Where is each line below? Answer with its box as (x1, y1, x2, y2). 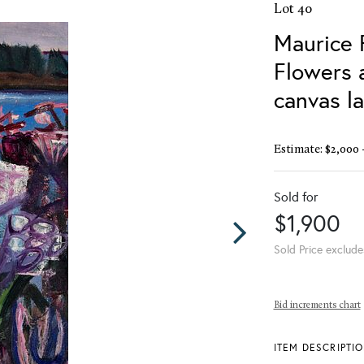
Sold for (273, 188, 318, 205)
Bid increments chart (273, 300, 361, 310)
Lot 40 (273, 2, 313, 16)
